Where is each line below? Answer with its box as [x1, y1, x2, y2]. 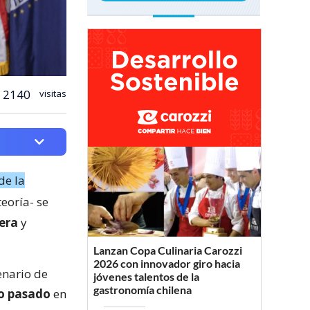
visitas [37, 86, 66, 100]
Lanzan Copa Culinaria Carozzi [93, 243, 242, 257]
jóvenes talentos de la [93, 269, 199, 283]
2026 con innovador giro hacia [93, 256, 240, 270]
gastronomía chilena [93, 282, 192, 296]
